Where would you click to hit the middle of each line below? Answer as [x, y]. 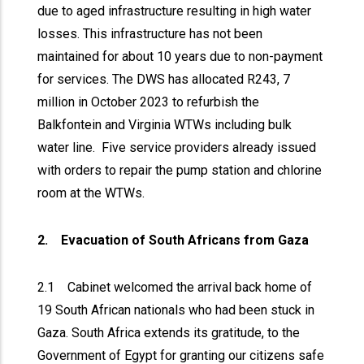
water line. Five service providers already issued [177, 147]
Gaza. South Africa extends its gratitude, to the [169, 333]
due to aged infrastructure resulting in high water [175, 11]
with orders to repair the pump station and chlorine [180, 170]
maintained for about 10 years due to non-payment [180, 56]
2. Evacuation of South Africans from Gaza [175, 240]
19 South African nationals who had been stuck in [176, 310]
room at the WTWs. [91, 193]
